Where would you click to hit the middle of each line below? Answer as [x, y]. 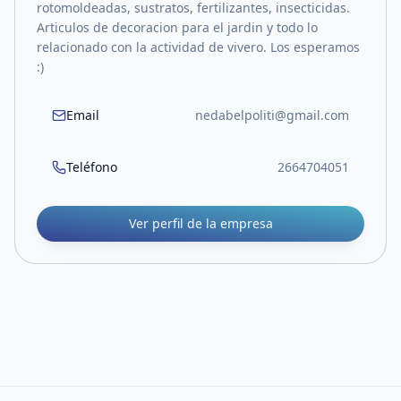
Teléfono [92, 167]
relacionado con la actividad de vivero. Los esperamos [198, 47]
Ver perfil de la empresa [200, 223]
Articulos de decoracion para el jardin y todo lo [177, 27]
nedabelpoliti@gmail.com [272, 115]
